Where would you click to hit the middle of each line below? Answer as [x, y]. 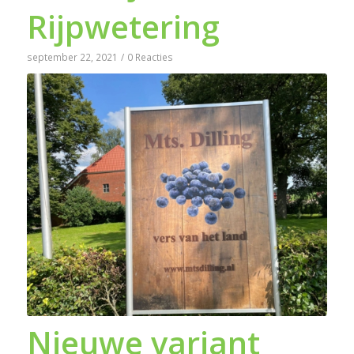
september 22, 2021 [72, 56]
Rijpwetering [123, 26]
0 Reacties [150, 56]
